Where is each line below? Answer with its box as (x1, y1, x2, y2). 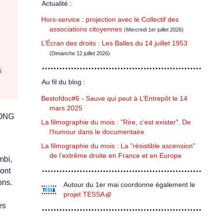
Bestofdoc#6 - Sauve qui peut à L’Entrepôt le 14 (41, 94, 187, 102)
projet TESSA (63, 190, 105, 198)
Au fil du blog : (42, 78, 85, 86)
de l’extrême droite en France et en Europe (49, 152, 182, 159)
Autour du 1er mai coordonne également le (63, 181, 195, 188)
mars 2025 (49, 104, 82, 112)
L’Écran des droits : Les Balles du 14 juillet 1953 (41, 40, 187, 47)
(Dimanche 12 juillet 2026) (49, 50, 110, 57)
